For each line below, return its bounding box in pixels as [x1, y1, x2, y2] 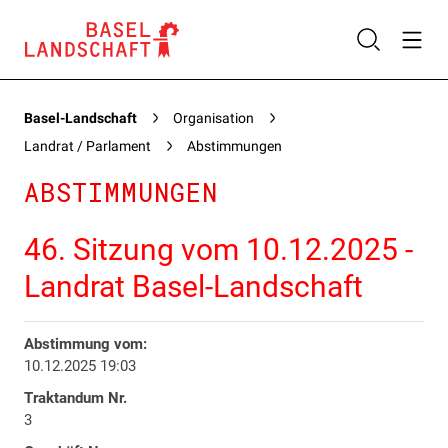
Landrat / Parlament [24, 138, 151, 154]
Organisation [173, 110, 254, 126]
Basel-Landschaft [24, 110, 137, 126]
